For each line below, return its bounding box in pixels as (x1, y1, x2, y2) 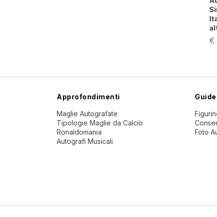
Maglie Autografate (57, 109, 118, 118)
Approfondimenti (57, 93, 120, 101)
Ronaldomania (57, 128, 102, 137)
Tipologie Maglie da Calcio (57, 119, 143, 127)
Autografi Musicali (57, 137, 113, 146)
